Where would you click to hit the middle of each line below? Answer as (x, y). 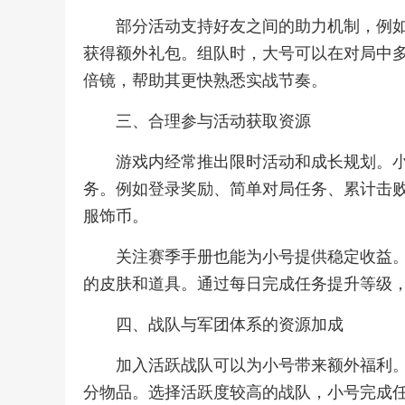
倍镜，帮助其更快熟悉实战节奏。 (205, 80)
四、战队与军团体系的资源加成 (230, 325)
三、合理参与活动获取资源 (213, 121)
